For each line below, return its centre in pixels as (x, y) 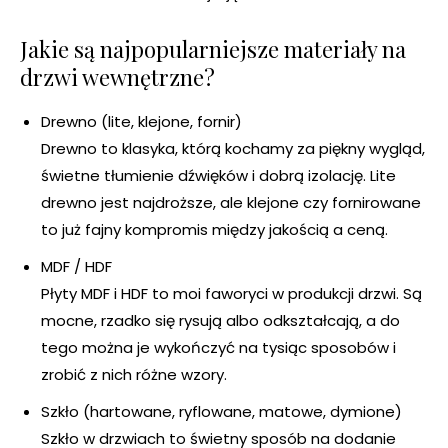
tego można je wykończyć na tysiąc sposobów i (218, 348)
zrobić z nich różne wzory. (134, 375)
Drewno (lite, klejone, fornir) (141, 122)
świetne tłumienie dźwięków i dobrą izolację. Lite (218, 176)
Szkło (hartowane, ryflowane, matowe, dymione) (221, 412)
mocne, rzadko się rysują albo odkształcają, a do (220, 321)
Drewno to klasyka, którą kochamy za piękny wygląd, (233, 149)
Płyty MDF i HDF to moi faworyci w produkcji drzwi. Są (231, 294)
